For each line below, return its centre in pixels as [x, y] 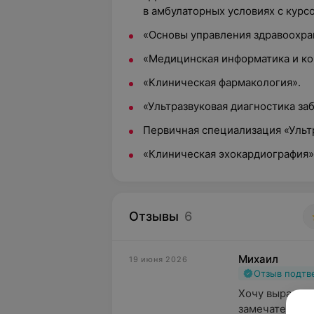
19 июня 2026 [158, 259]
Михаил [258, 259]
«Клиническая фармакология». [222, 82]
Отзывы [154, 216]
